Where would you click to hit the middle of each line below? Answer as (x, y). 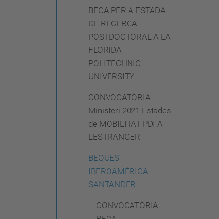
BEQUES (104, 158)
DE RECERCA (113, 23)
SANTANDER (112, 184)
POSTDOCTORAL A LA (130, 37)
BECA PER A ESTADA (127, 10)
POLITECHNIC (115, 63)
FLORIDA (105, 50)
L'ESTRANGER (114, 137)
